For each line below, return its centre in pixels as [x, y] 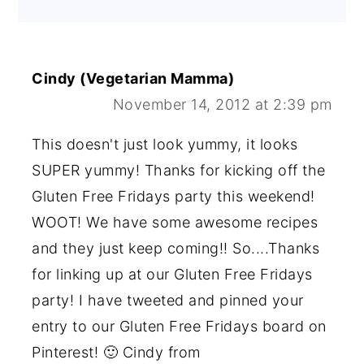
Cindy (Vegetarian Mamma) [133, 78]
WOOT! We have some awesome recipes [175, 222]
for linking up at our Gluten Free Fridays [172, 274]
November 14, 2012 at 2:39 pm [222, 104]
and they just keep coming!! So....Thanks [176, 248]
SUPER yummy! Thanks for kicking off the [179, 170]
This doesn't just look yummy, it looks [165, 144]
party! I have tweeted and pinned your [168, 300]
